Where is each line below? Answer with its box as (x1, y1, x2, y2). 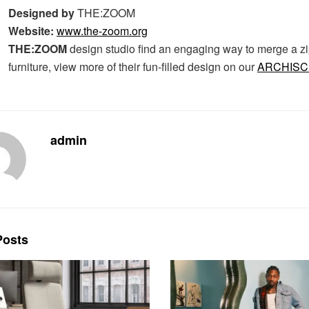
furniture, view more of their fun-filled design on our (8, 58, 257, 74)
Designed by (8, 4, 74, 21)
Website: (8, 22, 54, 39)
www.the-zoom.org (57, 22, 148, 39)
